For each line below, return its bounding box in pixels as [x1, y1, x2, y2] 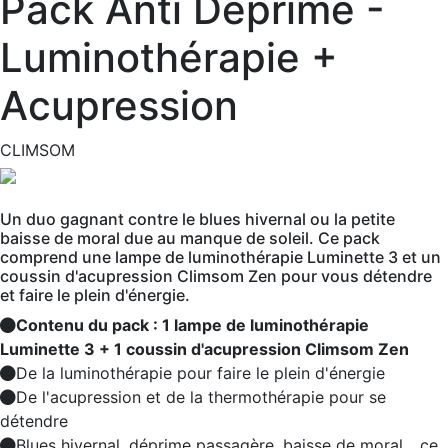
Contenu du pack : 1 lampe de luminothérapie [16, 315, 369, 335]
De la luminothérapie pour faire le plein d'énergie [16, 363, 385, 383]
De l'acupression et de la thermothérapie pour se [16, 387, 386, 407]
